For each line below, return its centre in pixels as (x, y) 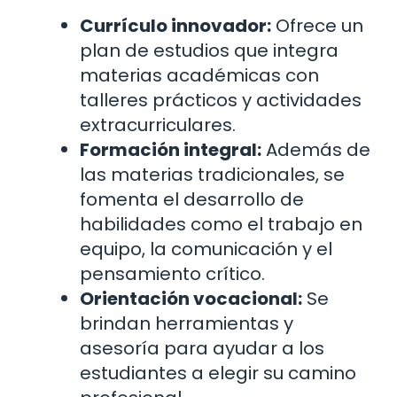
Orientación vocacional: (191, 299)
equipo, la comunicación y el (206, 249)
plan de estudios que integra (209, 51)
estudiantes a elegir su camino (218, 374)
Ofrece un (317, 26)
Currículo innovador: (175, 26)
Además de (316, 150)
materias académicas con (199, 76)
